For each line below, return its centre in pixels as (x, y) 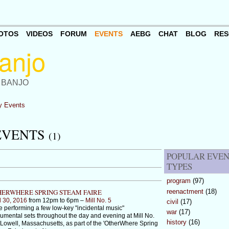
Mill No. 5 (98, 200)
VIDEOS (39, 34)
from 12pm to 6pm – (56, 200)
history (176, 222)
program (178, 181)
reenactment (185, 191)
